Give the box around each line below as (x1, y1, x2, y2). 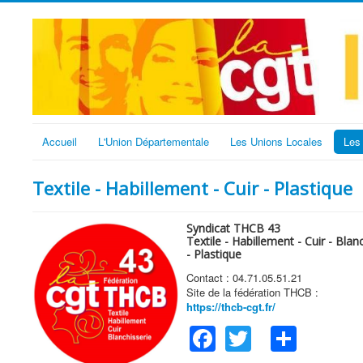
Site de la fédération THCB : (186, 284, 322, 300)
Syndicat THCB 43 (186, 220, 280, 236)
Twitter (251, 315, 327, 353)
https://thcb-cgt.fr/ (186, 298, 275, 314)
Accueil (42, 133, 77, 149)
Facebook (216, 315, 330, 353)
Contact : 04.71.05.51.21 (186, 269, 302, 285)
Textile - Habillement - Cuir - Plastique (32, 175, 352, 200)
